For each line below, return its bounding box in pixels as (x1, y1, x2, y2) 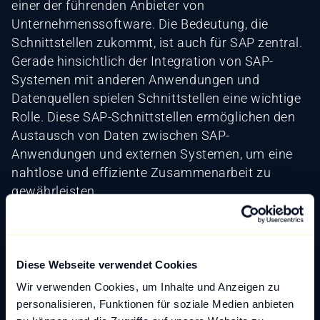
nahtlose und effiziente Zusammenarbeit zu (11, 164, 271, 180)
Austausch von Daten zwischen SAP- (11, 127, 230, 143)
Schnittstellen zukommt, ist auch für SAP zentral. (11, 34, 303, 50)
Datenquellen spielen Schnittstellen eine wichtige (11, 90, 301, 106)
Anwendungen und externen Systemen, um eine (11, 146, 293, 161)
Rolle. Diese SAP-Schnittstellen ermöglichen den (11, 109, 296, 124)
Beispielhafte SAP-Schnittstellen (11, 227, 281, 248)
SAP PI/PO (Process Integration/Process (29, 262, 283, 278)
